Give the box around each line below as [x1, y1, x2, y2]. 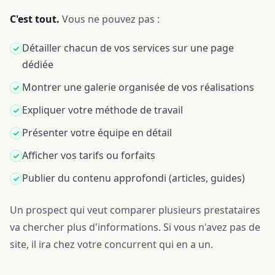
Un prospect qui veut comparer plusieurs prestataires [10, 203, 260, 217]
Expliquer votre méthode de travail [22, 103, 183, 117]
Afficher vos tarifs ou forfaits [22, 149, 155, 162]
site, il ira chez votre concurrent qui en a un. [10, 238, 213, 251]
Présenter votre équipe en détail [22, 126, 172, 139]
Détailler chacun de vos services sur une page [22, 41, 234, 55]
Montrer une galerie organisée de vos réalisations [22, 80, 254, 94]
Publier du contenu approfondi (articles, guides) [22, 171, 245, 185]
